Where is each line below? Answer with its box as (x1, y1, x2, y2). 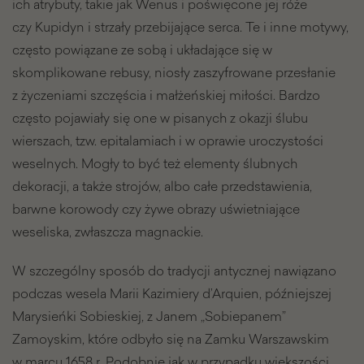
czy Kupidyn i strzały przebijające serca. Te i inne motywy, (12, 17, 349, 37)
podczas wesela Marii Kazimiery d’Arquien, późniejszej (12, 284, 331, 304)
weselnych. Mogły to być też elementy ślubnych (12, 154, 297, 174)
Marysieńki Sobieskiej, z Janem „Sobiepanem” (12, 306, 286, 327)
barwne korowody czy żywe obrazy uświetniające (12, 199, 300, 219)
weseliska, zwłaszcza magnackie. (12, 222, 203, 242)
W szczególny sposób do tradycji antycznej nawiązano (12, 261, 336, 281)
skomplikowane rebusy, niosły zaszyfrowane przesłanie (12, 63, 336, 83)
